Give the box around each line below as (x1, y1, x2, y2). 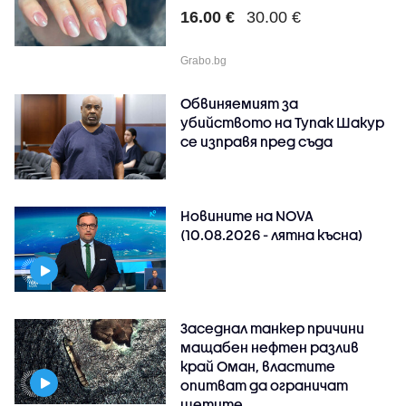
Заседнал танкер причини (180, 319, 365, 336)
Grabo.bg (180, 53, 227, 67)
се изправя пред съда (180, 132, 333, 150)
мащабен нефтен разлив (180, 338, 360, 355)
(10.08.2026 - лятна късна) (180, 226, 363, 243)
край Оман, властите (180, 357, 336, 374)
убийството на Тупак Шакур (180, 113, 385, 130)
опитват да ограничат (180, 376, 349, 393)
